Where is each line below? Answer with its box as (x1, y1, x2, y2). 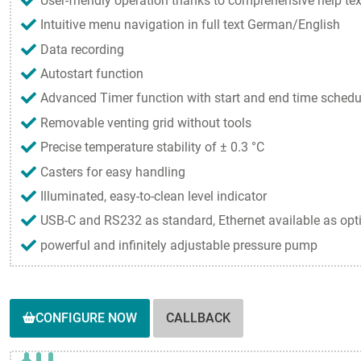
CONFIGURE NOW (35, 309, 137, 326)
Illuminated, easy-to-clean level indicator (40, 188, 267, 204)
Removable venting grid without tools (40, 114, 251, 131)
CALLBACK (166, 310, 230, 326)
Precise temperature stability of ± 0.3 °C (40, 139, 264, 156)
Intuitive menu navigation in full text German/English (40, 17, 340, 33)
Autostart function (40, 65, 143, 81)
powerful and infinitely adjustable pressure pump (40, 237, 317, 253)
